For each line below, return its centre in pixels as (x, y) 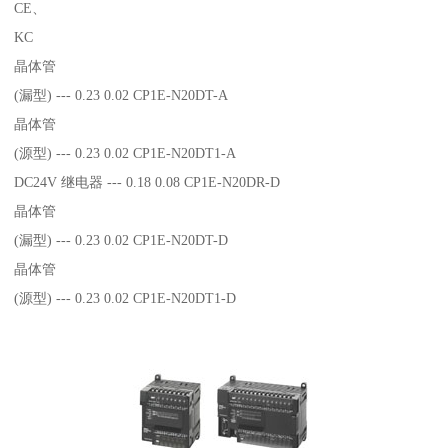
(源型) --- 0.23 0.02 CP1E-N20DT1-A (125, 152)
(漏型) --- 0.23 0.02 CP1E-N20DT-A (121, 94)
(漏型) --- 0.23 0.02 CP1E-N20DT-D (121, 239)
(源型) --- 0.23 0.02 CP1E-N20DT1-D (125, 297)
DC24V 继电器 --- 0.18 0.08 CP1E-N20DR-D (147, 181)
